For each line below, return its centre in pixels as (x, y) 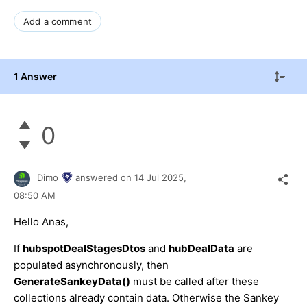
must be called (168, 281)
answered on (105, 178)
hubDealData (201, 248)
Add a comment (58, 21)
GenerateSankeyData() (72, 281)
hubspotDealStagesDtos (84, 248)
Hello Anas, (41, 221)
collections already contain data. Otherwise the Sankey (146, 297)
